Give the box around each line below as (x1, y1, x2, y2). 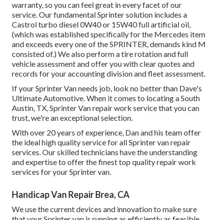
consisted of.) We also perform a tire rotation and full (12, 49, 188, 59)
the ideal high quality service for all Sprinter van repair (12, 137, 191, 147)
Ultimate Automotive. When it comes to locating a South (12, 93, 200, 103)
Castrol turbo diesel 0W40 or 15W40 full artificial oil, (12, 20, 191, 29)
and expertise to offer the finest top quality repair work (12, 157, 196, 167)
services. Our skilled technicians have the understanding (12, 147, 197, 157)
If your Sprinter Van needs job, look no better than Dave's (12, 83, 202, 93)
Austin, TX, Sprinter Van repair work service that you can (12, 103, 199, 113)
